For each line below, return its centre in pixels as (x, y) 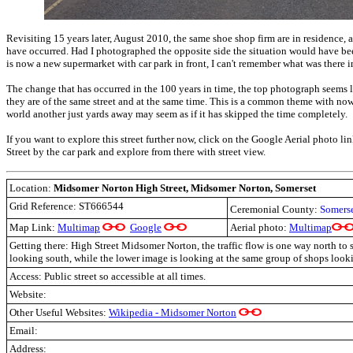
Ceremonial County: (275, 209)
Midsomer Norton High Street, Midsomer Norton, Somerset (184, 188)
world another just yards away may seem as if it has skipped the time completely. (177, 114)
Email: (24, 331)
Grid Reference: (44, 206)
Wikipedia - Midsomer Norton (173, 312)
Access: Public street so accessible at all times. (108, 276)
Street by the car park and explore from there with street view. (136, 152)
